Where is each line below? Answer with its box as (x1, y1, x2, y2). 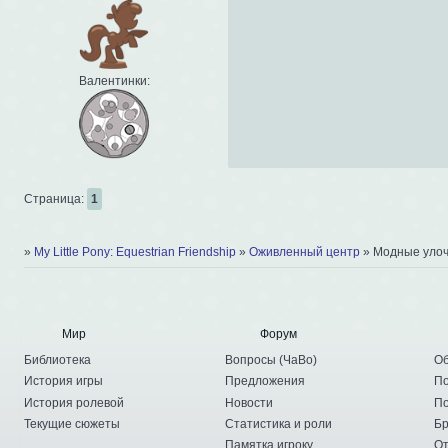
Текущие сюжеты (24, 416, 120, 431)
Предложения (225, 374, 306, 389)
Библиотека (24, 353, 91, 368)
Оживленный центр (249, 245, 360, 260)
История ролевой (24, 395, 124, 410)
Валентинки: (78, 74, 150, 89)
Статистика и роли (225, 416, 333, 431)
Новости (225, 395, 274, 410)
